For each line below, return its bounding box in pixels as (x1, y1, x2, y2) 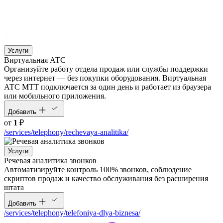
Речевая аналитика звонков (4, 156, 97, 165)
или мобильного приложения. (4, 92, 106, 101)
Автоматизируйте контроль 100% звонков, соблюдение (4, 165, 192, 174)
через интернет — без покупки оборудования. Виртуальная (4, 74, 206, 83)
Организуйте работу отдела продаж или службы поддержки (4, 65, 208, 74)
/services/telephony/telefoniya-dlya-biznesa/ (4, 209, 140, 218)
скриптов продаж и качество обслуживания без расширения (4, 174, 208, 183)
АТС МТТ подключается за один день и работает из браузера (4, 83, 211, 92)
